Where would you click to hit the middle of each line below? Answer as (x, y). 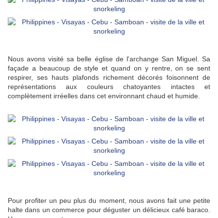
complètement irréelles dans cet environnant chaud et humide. (104, 96)
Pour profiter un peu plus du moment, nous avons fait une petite (109, 201)
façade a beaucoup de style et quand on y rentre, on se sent (109, 68)
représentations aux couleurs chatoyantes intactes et (109, 87)
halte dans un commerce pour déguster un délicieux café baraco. (109, 210)
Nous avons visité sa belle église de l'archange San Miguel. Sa (109, 59)
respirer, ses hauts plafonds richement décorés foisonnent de (109, 78)
